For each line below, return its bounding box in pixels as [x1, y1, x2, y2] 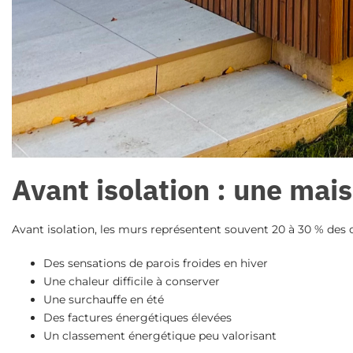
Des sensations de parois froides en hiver [43, 256, 268, 271]
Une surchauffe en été [43, 292, 164, 307]
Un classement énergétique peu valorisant [43, 329, 277, 344]
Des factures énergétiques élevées [43, 310, 232, 325]
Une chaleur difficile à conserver [43, 274, 220, 289]
